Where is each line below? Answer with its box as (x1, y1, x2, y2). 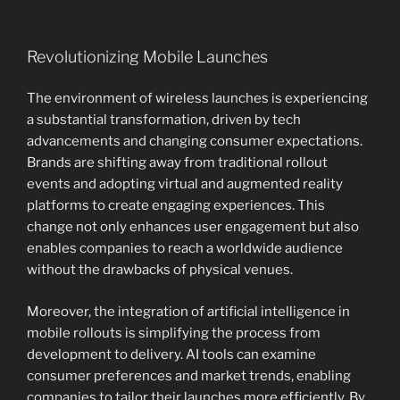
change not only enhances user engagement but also (27, 219, 359, 236)
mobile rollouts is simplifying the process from (27, 324, 321, 341)
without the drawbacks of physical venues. (27, 262, 293, 279)
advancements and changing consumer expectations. (27, 133, 362, 150)
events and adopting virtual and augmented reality (27, 176, 343, 193)
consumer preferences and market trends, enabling (27, 367, 351, 384)
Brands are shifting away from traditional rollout (27, 154, 328, 171)
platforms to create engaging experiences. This (27, 197, 325, 214)
